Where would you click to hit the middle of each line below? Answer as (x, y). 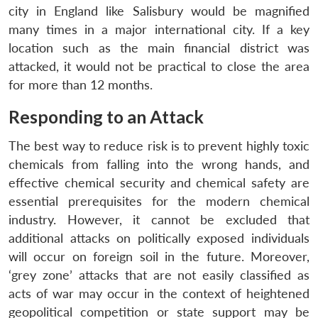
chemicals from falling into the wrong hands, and (159, 164)
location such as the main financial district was (159, 48)
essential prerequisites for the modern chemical (159, 201)
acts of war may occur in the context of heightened (159, 293)
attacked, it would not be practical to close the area (159, 66)
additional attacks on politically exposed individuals (159, 238)
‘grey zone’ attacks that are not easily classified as (159, 275)
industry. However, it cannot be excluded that (159, 219)
